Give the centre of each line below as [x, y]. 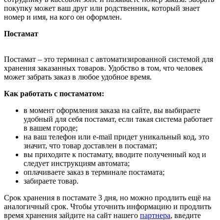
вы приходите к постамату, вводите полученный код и [115, 155]
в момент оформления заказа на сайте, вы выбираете [112, 110]
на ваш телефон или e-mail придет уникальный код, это [116, 137]
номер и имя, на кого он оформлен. [63, 17]
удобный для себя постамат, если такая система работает [118, 119]
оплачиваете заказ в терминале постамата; [94, 172]
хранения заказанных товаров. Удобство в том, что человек [103, 68]
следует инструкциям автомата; [77, 164]
